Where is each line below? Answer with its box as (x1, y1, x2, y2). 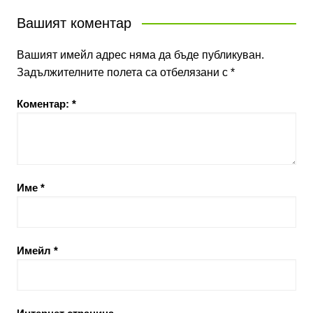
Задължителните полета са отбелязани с (16, 66, 231, 78)
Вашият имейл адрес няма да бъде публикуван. (16, 48, 264, 61)
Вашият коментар (16, 15, 131, 31)
